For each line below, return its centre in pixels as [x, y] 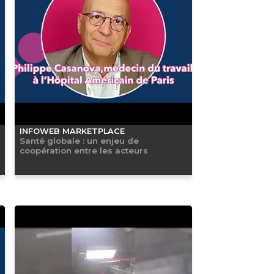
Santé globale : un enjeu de [79, 140]
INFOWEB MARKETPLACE [72, 131]
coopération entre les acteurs [83, 150]
